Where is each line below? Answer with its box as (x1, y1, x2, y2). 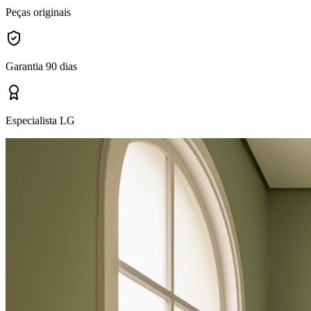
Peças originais (6, 6, 71, 18)
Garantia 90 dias (6, 60, 77, 72)
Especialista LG (6, 114, 75, 126)
